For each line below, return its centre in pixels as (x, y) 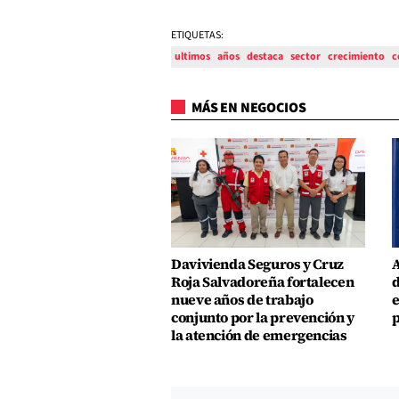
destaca (265, 57)
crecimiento (356, 57)
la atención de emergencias (259, 335)
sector (305, 57)
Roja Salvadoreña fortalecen (263, 281)
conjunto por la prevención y (263, 317)
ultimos (192, 57)
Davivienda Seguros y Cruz (257, 264)
